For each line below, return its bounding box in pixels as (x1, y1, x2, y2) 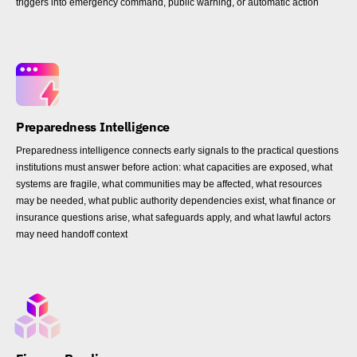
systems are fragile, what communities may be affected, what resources (16, 178, 322, 190)
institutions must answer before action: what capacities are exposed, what (16, 162, 332, 174)
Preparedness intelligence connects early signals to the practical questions (16, 145, 339, 157)
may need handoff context (16, 229, 127, 241)
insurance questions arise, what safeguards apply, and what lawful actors (16, 212, 331, 224)
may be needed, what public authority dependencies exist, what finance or (16, 195, 335, 207)
